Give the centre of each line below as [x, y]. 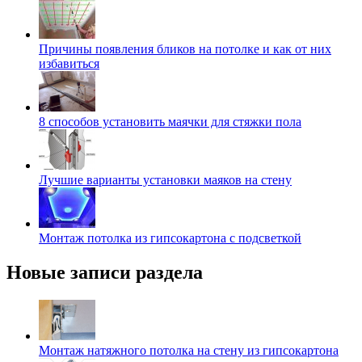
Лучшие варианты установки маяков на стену [165, 179]
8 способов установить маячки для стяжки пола [170, 121]
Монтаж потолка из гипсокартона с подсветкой [170, 238]
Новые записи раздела [105, 272]
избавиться [69, 63]
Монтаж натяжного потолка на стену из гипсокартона [189, 350]
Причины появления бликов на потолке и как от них [185, 48]
